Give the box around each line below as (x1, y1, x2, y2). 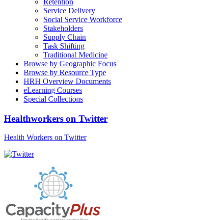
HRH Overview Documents (24, 77, 111, 85)
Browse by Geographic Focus (24, 59, 116, 68)
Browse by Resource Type (24, 68, 106, 77)
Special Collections (24, 94, 83, 103)
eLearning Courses (24, 85, 82, 94)
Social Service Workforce (43, 15, 122, 24)
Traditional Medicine (43, 50, 108, 59)
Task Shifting (43, 41, 84, 50)
